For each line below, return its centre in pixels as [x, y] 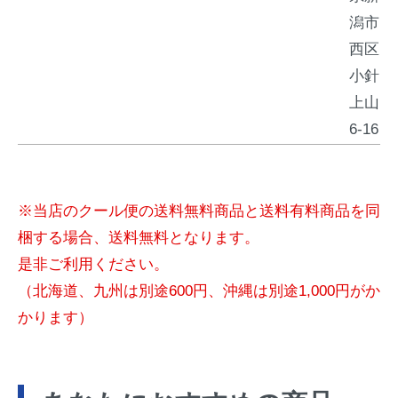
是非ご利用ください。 [93, 265]
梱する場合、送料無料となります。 [139, 238]
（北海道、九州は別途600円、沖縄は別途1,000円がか [199, 291]
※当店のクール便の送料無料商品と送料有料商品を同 [199, 211]
